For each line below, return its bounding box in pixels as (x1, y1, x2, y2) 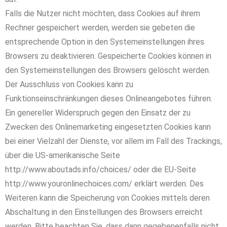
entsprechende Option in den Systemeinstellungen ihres (5, 37, 204, 47)
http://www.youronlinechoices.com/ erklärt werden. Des (5, 179, 204, 188)
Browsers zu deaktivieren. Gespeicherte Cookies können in (5, 51, 211, 61)
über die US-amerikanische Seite (5, 150, 120, 160)
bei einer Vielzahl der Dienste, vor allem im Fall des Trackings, (5, 136, 222, 146)
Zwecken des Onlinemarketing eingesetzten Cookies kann (5, 122, 211, 132)
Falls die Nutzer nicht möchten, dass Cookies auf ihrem (5, 9, 200, 18)
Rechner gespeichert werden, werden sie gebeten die (5, 23, 195, 32)
